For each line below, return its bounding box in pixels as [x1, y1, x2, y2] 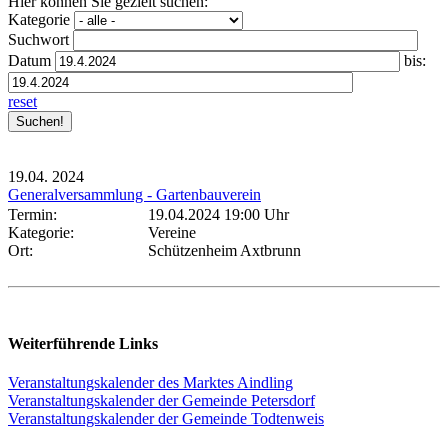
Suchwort [8, 30, 69, 48]
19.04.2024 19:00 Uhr [148, 205, 289, 223]
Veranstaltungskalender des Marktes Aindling [8, 374, 293, 392]
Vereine [148, 223, 196, 241]
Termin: [8, 205, 65, 223]
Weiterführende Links [8, 335, 158, 353]
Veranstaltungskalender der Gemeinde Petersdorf [8, 392, 315, 410]
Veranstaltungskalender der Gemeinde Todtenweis [8, 410, 324, 428]
